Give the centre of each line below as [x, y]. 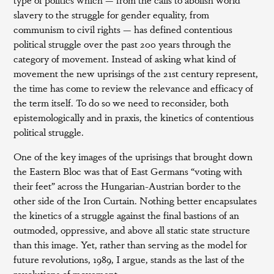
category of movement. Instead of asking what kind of [125, 58]
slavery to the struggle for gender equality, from [112, 14]
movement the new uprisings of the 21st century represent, [136, 73]
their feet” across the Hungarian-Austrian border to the [128, 186]
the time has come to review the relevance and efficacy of [134, 88]
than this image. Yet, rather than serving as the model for [131, 244]
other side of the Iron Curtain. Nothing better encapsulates [135, 200]
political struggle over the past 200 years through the [123, 44]
